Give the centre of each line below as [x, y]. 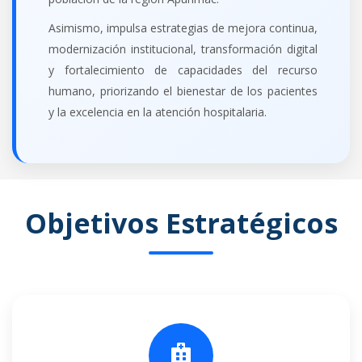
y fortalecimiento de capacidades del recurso [183, 69]
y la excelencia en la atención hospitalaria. [158, 112]
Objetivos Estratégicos [181, 223]
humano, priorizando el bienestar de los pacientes [183, 90]
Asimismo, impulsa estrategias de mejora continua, [183, 27]
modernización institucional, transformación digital [183, 48]
